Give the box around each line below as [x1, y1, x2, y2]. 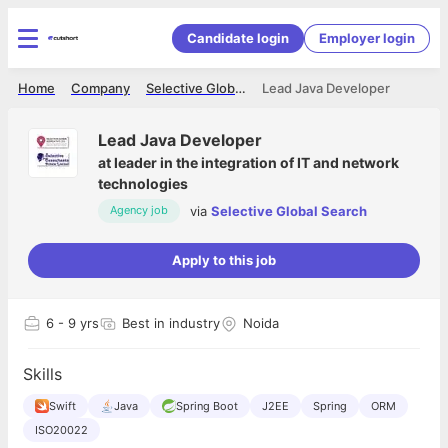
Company [71, 80, 130, 96]
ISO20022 [35, 423, 88, 437]
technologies [98, 175, 188, 192]
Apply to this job [172, 252, 276, 268]
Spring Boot [176, 399, 238, 413]
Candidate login [187, 29, 289, 46]
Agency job [110, 203, 168, 217]
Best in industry [122, 315, 220, 331]
